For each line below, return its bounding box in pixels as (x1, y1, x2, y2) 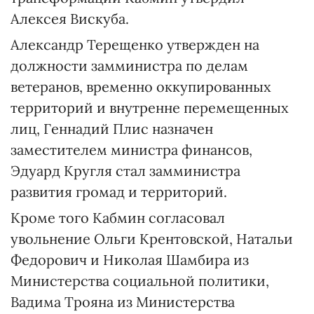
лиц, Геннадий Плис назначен (11, 120, 213, 137)
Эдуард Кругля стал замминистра (11, 162, 240, 179)
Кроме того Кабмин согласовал (11, 209, 225, 226)
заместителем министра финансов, (11, 141, 252, 158)
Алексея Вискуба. (11, 10, 129, 27)
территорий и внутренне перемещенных (11, 99, 289, 116)
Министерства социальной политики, (11, 272, 269, 289)
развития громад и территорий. (11, 183, 227, 200)
